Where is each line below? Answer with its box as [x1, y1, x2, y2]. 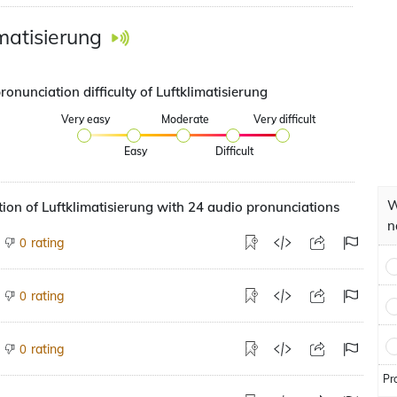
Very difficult [253, 113, 315, 126]
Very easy [61, 113, 111, 126]
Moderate [160, 113, 209, 126]
